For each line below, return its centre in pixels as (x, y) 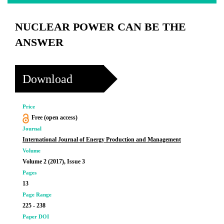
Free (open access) (54, 117)
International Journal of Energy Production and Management (102, 139)
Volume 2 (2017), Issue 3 (54, 161)
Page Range (37, 194)
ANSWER (39, 42)
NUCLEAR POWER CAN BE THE (100, 27)
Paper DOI (36, 216)
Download (47, 79)
